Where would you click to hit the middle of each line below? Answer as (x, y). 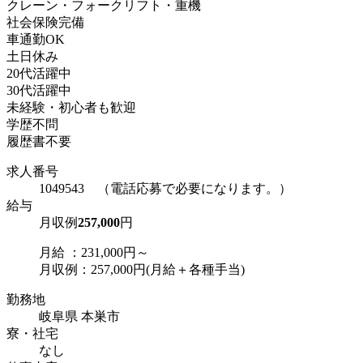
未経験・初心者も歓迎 (71, 107)
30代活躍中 (39, 90)
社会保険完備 (45, 22)
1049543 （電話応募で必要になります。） (165, 188)
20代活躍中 (39, 73)
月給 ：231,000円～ (94, 252)
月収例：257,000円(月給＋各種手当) (142, 269)
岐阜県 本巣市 (79, 316)
